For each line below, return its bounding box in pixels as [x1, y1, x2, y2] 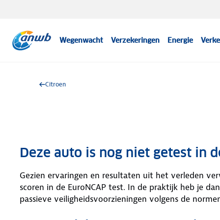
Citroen [45, 80, 66, 88]
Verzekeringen [111, 36, 160, 45]
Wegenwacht [59, 36, 104, 45]
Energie [167, 36, 193, 45]
